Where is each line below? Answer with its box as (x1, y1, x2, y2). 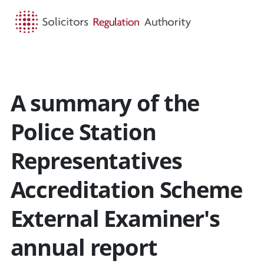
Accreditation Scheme (10, 173, 242, 204)
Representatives (10, 144, 182, 176)
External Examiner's (10, 202, 220, 233)
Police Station (10, 115, 156, 147)
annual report (10, 231, 157, 262)
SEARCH (124, 57, 157, 68)
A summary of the (10, 87, 200, 118)
